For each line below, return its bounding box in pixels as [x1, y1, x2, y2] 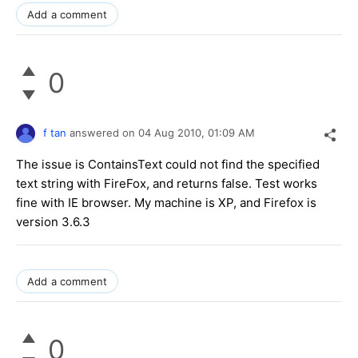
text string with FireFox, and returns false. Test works [16, 175, 317, 191]
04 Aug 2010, [138, 125, 208, 139]
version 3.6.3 [16, 213, 90, 229]
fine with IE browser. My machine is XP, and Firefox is [16, 194, 316, 210]
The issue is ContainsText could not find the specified [16, 156, 320, 172]
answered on [70, 125, 138, 139]
